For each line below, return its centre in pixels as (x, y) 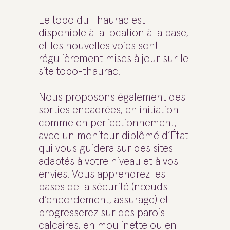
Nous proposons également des (112, 97)
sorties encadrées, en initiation (109, 110)
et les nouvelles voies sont (99, 46)
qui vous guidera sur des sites (106, 149)
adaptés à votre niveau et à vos (108, 161)
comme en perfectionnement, (108, 123)
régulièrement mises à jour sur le (113, 59)
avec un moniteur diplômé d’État (113, 136)
